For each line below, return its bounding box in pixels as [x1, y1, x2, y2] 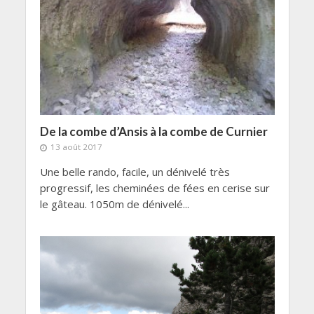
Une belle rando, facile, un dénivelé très [39, 165, 230, 179]
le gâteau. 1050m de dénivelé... [39, 197, 189, 212]
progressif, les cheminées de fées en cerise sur [39, 181, 270, 196]
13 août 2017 [50, 142, 102, 153]
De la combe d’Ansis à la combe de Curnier [39, 124, 268, 139]
